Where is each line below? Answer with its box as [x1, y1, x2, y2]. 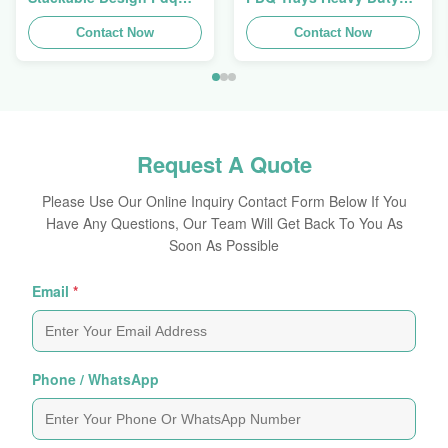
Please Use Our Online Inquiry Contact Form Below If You [41, 191, 407, 211]
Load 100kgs [28, 25, 116, 45]
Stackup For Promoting [246, 6, 404, 26]
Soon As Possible [169, 235, 279, 255]
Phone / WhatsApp [32, 369, 159, 389]
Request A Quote [136, 148, 312, 180]
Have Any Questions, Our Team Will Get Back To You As [45, 213, 403, 233]
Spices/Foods [246, 25, 340, 45]
